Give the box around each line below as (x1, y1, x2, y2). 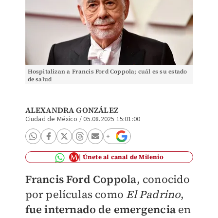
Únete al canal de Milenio (82, 153, 163, 161)
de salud (27, 75, 52, 83)
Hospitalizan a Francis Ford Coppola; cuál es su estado (27, 68, 187, 75)
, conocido (136, 172, 190, 186)
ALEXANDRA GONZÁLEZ (25, 105, 119, 115)
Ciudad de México (25, 114, 78, 124)
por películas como (25, 187, 127, 201)
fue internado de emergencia (25, 202, 176, 217)
